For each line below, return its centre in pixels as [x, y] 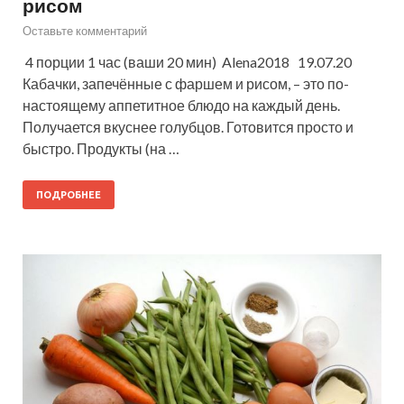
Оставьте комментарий [85, 31]
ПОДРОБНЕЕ [69, 195]
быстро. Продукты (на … [101, 149]
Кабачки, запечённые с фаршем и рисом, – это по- [186, 84]
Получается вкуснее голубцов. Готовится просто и [188, 127]
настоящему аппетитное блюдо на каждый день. [181, 106]
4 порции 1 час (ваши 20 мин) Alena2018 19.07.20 [187, 62]
